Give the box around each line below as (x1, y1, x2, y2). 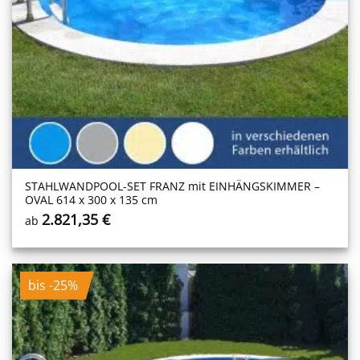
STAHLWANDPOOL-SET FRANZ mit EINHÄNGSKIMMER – (25, 178, 321, 194)
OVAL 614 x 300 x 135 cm (25, 191, 158, 207)
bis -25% (27, 276, 78, 294)
